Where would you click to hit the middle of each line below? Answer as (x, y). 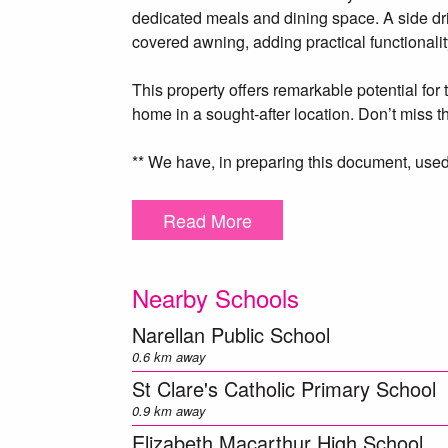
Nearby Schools (215, 297)
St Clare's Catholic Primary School (284, 388)
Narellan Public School (231, 334)
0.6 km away (169, 356)
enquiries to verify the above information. (275, 209)
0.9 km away (169, 410)
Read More (207, 220)
